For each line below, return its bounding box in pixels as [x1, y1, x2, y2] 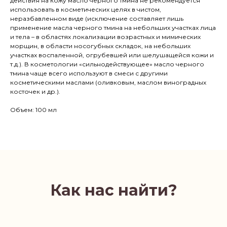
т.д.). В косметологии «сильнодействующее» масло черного [10, 60, 204, 68]
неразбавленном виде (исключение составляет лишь [10, 15, 183, 23]
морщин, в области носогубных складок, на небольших [10, 42, 191, 50]
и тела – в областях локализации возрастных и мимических [10, 33, 201, 41]
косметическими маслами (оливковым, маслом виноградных [10, 79, 206, 87]
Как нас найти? [50, 181, 177, 200]
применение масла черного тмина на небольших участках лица [10, 24, 216, 32]
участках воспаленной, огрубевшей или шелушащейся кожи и [10, 51, 214, 59]
